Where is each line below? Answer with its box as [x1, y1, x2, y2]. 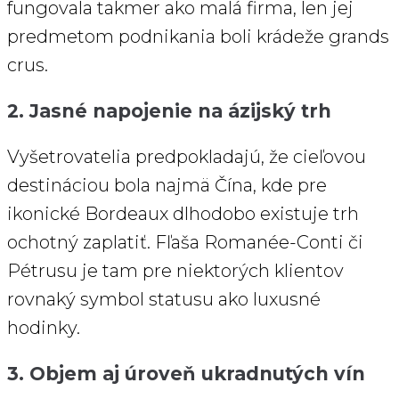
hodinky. [7, 317, 80, 339]
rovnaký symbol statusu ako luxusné [7, 289, 321, 311]
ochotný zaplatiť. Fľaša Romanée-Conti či [7, 232, 363, 254]
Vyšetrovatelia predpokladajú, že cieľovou [7, 146, 366, 168]
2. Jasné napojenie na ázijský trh [7, 100, 331, 123]
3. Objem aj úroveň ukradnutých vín [7, 362, 365, 386]
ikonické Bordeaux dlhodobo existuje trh [7, 203, 359, 225]
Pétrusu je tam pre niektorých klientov [7, 260, 344, 282]
